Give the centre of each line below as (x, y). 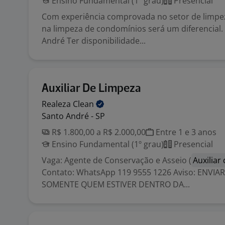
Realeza (57, 104)
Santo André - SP (73, 116)
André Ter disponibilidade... (94, 41)
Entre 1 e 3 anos (185, 132)
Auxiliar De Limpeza (91, 89)
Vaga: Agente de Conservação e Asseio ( (117, 160)
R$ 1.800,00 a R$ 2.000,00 (98, 132)
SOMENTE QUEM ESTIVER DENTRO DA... (116, 184)
